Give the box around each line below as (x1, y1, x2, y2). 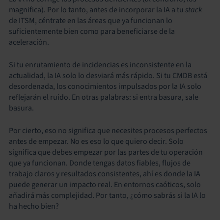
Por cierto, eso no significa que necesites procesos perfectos (9, 125, 207, 136)
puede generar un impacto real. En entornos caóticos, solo (9, 179, 201, 190)
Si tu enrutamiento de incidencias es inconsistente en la (9, 59, 192, 70)
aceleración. (9, 37, 49, 48)
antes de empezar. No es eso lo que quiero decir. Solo (9, 136, 184, 147)
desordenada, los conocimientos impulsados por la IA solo (9, 81, 201, 92)
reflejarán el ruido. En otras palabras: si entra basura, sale (9, 92, 198, 103)
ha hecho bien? (9, 201, 59, 212)
